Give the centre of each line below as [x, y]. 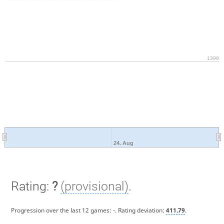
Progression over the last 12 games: [62, 210]
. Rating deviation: [140, 210]
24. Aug [123, 143]
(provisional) [94, 186]
